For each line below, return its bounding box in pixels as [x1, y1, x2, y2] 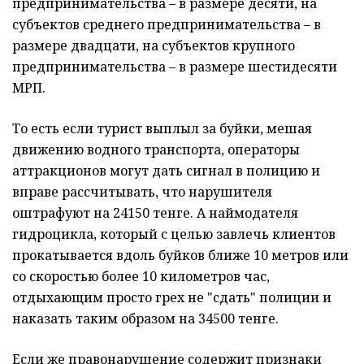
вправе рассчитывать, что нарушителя [12, 183, 272, 201]
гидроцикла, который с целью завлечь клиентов [12, 225, 336, 244]
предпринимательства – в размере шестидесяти [12, 58, 337, 76]
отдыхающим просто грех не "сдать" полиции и [12, 288, 331, 307]
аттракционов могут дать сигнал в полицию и [12, 162, 320, 180]
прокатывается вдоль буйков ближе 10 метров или [12, 246, 349, 265]
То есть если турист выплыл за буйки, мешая [12, 119, 312, 138]
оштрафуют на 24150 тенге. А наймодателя [12, 204, 298, 223]
